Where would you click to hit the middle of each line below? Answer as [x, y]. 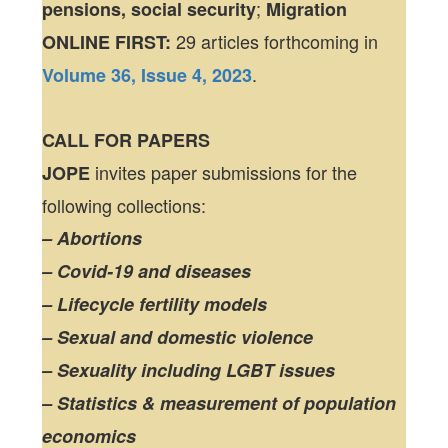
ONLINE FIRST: [109, 42]
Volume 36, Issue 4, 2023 [147, 75]
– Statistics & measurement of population [219, 403]
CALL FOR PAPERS [126, 140]
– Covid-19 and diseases [147, 271]
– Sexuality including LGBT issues [189, 370]
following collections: [124, 205]
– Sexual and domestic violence [178, 337]
